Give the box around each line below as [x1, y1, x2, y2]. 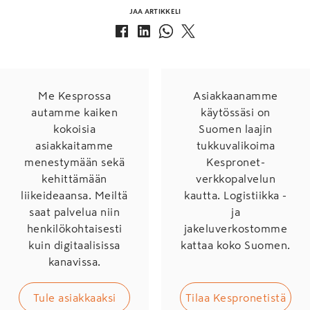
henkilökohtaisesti [26, 222, 122, 234]
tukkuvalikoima [196, 139, 275, 151]
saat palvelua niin [29, 206, 120, 217]
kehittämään [42, 172, 107, 184]
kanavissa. [48, 255, 101, 267]
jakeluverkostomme [183, 222, 288, 234]
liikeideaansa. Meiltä [21, 189, 128, 201]
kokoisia [53, 122, 95, 134]
